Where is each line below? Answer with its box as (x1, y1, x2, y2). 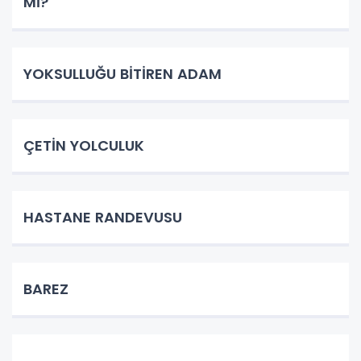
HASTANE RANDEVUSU (23, 206, 182, 227)
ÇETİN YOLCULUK (23, 135, 144, 156)
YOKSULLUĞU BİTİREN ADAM (23, 63, 222, 84)
